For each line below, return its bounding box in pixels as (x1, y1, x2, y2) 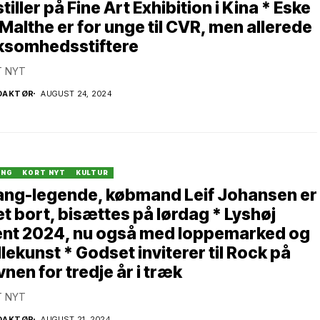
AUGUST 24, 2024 (41, 88, 112, 99)
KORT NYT (22, 168, 66, 176)
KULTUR (75, 168, 109, 176)
